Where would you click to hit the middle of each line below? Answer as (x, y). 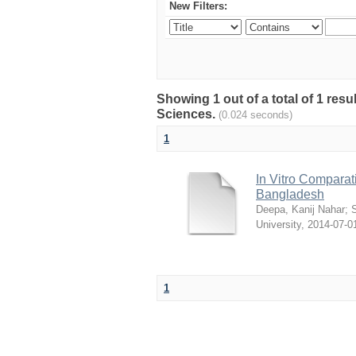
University (279, 224)
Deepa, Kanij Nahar (300, 209)
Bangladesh (290, 194)
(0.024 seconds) (255, 115)
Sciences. (188, 114)
